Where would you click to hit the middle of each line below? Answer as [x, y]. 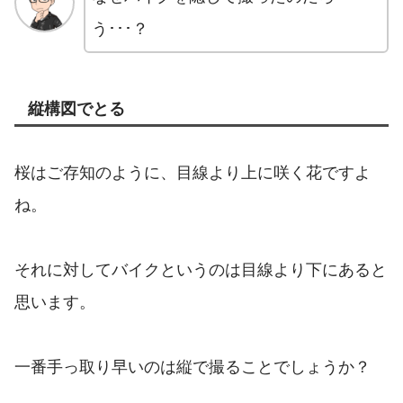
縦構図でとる [76, 109]
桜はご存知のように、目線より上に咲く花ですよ [193, 172]
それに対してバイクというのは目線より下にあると [201, 269]
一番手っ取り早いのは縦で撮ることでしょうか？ [193, 367]
